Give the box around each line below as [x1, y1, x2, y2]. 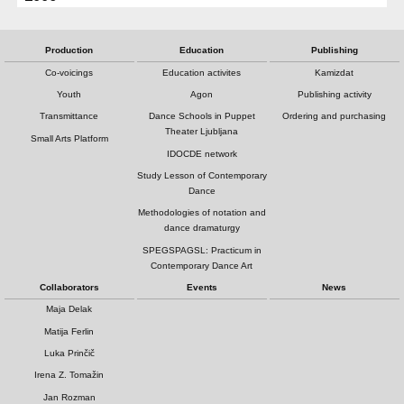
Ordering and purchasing [282, 111, 387, 122]
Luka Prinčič [43, 347, 95, 358]
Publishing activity [297, 88, 372, 99]
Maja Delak [46, 304, 93, 315]
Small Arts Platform [30, 133, 108, 143]
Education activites [162, 67, 242, 78]
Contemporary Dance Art [151, 260, 253, 271]
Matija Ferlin [44, 326, 95, 336]
